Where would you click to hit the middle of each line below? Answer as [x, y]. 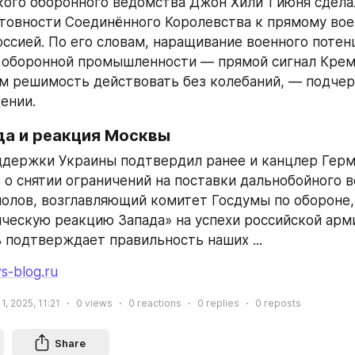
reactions [158, 303]
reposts [281, 303]
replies [221, 303]
